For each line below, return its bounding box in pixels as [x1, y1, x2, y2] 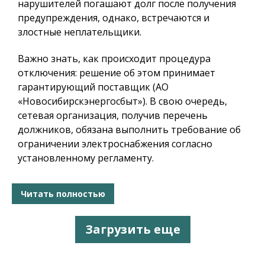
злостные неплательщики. [18, 25, 141, 39]
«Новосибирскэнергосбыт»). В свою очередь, [18, 95, 227, 108]
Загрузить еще [85, 221, 180, 238]
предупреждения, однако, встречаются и [18, 11, 209, 25]
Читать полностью [21, 188, 105, 199]
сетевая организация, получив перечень [18, 109, 208, 122]
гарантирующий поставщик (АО [18, 80, 169, 94]
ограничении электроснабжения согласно [18, 137, 212, 151]
